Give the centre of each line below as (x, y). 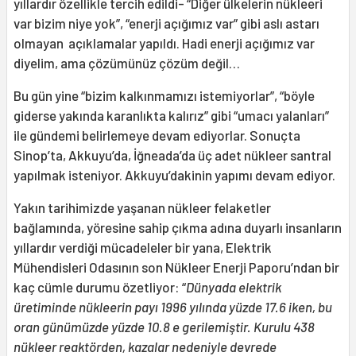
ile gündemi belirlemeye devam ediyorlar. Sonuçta (157, 135)
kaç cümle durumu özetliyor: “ (100, 287)
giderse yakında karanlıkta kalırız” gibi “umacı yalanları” (171, 116)
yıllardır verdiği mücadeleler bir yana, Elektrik (143, 248)
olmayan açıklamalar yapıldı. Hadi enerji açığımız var (164, 43)
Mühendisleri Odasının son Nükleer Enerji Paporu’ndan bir (176, 267)
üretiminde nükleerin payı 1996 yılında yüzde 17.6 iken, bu (173, 307)
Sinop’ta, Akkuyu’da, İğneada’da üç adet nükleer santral (172, 155)
